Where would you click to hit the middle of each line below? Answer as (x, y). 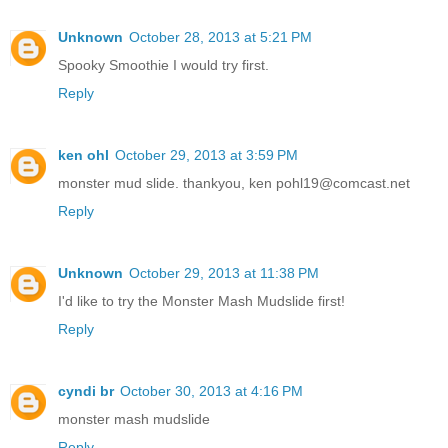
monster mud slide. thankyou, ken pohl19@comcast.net (234, 182)
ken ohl (83, 154)
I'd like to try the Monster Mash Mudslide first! (201, 300)
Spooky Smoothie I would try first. (163, 64)
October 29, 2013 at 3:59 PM (206, 154)
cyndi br (86, 390)
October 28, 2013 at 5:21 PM (220, 36)
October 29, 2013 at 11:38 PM (224, 272)
